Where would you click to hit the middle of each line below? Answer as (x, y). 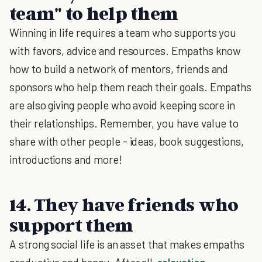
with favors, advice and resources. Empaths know (125, 51)
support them (71, 225)
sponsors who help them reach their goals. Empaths (131, 87)
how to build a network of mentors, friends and (119, 69)
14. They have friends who (124, 204)
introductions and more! (66, 159)
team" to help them (94, 13)
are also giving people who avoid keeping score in (123, 105)
